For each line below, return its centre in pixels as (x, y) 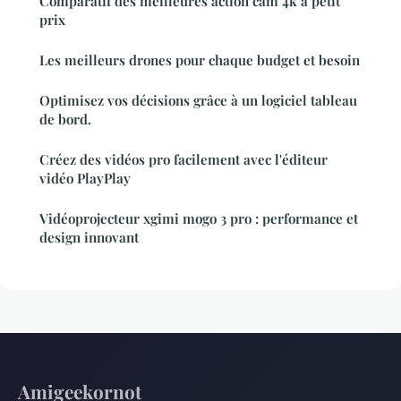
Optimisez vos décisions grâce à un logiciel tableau (198, 101)
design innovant (89, 238)
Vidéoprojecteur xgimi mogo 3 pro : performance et (199, 219)
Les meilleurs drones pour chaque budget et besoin (200, 60)
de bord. (65, 119)
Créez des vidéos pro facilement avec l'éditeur (183, 160)
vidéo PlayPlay (85, 179)
